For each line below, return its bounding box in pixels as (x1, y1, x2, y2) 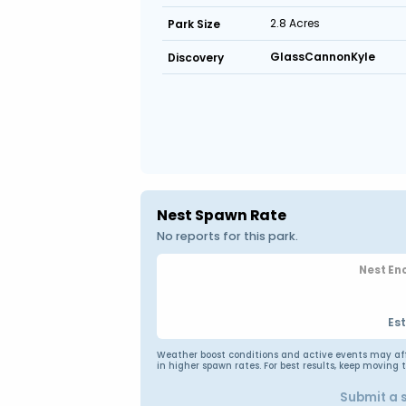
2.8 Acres (270, 15, 321, 31)
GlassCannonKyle (270, 49, 376, 64)
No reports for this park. (156, 228, 298, 244)
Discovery (167, 49, 224, 65)
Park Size (167, 15, 220, 32)
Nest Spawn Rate (156, 205, 286, 226)
